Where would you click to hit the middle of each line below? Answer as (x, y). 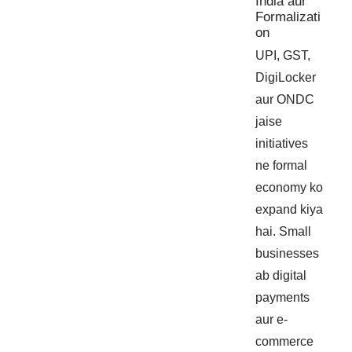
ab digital (281, 275)
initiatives (282, 143)
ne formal (282, 165)
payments (283, 297)
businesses (288, 253)
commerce (285, 341)
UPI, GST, (283, 55)
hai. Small (284, 231)
